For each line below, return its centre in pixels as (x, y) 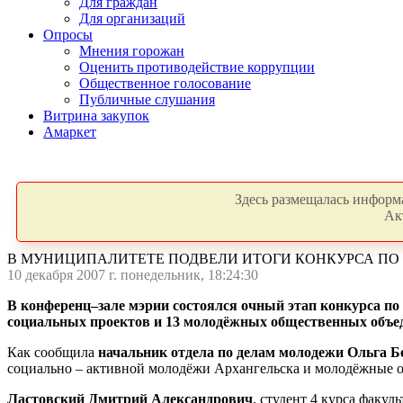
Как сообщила (53, 352)
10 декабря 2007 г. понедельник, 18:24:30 (133, 275)
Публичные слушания (147, 99)
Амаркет (70, 132)
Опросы (68, 35)
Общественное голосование (165, 83)
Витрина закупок (96, 116)
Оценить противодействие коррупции (197, 67)
